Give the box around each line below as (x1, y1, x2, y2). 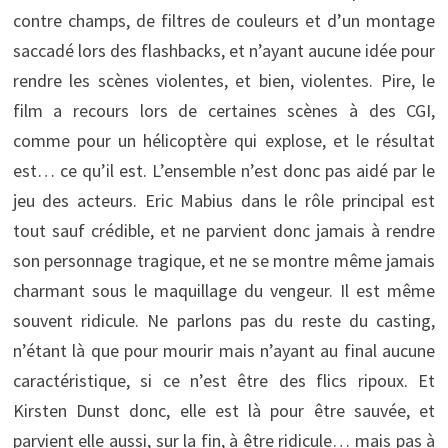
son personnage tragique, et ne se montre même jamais (12, 248, 436, 272)
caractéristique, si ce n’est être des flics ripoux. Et (12, 368, 436, 392)
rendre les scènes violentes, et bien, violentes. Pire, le (12, 68, 436, 92)
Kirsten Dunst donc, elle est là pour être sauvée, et (12, 398, 436, 422)
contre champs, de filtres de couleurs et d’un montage (12, 8, 436, 32)
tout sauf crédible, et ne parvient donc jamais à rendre (12, 218, 436, 242)
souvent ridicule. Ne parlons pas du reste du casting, (12, 308, 436, 332)
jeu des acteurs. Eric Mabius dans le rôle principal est (12, 188, 436, 212)
